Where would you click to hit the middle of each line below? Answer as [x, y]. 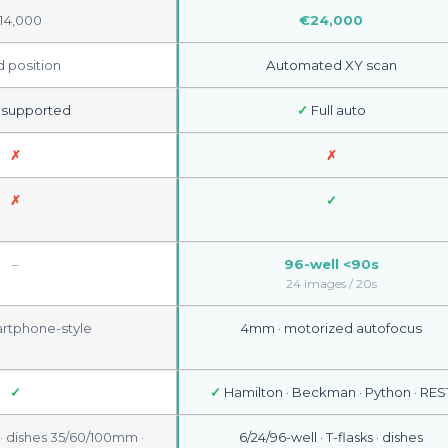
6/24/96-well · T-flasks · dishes [331, 437]
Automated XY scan [331, 65]
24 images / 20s [331, 283]
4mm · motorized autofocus [331, 328]
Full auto [336, 110]
